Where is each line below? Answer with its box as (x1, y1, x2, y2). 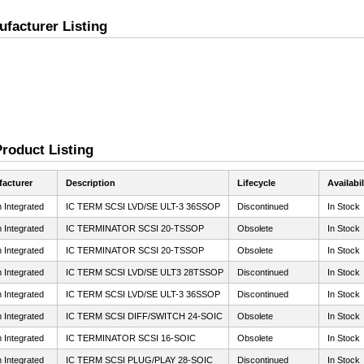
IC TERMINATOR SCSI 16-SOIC (66, 333, 196, 343)
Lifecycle (237, 178, 275, 188)
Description (66, 178, 115, 188)
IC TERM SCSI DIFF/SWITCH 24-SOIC (66, 311, 223, 321)
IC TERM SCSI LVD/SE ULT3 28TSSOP (66, 267, 223, 277)
